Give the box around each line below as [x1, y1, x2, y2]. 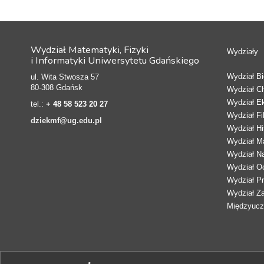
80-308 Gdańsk [31, 82, 82, 92]
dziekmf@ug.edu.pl [31, 115, 102, 125]
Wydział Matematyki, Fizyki [31, 42, 148, 57]
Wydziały [226, 47, 258, 56]
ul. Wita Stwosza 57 [31, 72, 99, 81]
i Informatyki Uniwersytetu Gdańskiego [31, 53, 199, 67]
